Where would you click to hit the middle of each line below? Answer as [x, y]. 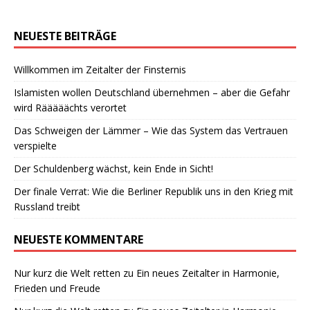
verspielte [35, 145]
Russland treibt [47, 206]
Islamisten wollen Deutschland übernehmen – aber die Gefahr [152, 92]
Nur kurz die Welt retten [67, 273]
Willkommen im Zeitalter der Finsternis [100, 69]
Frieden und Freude [57, 288]
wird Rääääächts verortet [70, 107]
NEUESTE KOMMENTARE [79, 239]
